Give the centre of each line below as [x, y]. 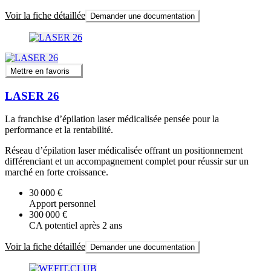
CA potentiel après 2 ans [76, 226]
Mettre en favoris [40, 71]
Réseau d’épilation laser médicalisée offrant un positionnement [124, 151]
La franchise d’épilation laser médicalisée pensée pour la [112, 119]
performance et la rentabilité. [59, 130]
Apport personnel [62, 204]
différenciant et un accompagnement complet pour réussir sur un [127, 162]
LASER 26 [32, 96]
